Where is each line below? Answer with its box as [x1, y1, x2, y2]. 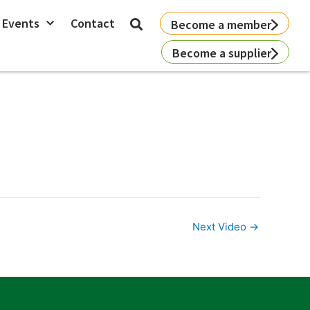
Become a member [170, 16, 271, 33]
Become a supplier [172, 45, 271, 61]
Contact [70, 15, 115, 31]
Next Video [192, 219, 249, 233]
